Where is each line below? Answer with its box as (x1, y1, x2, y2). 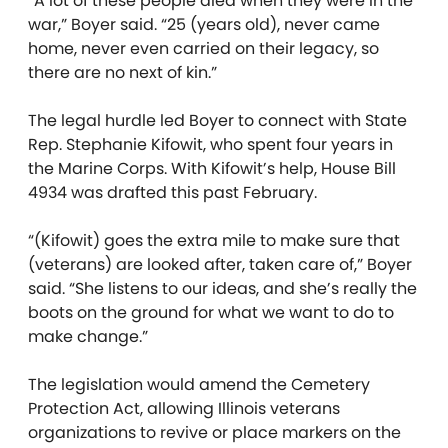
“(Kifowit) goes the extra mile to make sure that (28, 229, 400, 252)
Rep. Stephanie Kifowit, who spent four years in (28, 133, 393, 156)
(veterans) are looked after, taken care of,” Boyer (28, 253, 412, 276)
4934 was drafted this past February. (28, 181, 317, 204)
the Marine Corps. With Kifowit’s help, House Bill (28, 157, 396, 180)
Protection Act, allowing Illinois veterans (28, 397, 340, 420)
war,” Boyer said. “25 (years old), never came (28, 13, 380, 36)
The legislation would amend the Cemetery (28, 373, 370, 396)
